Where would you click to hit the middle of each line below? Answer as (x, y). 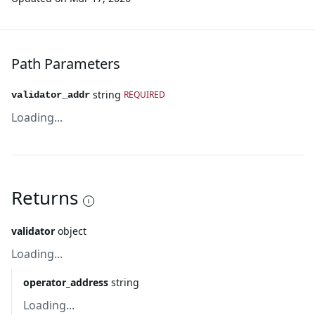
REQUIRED (144, 95)
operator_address (66, 282)
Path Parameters (66, 64)
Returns (45, 198)
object (72, 231)
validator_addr (51, 95)
